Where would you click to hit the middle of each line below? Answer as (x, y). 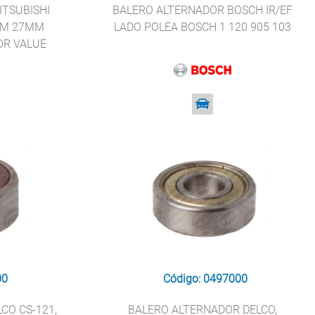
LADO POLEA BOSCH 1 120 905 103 (203, 27)
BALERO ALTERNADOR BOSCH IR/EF (203, 10)
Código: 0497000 (206, 279)
